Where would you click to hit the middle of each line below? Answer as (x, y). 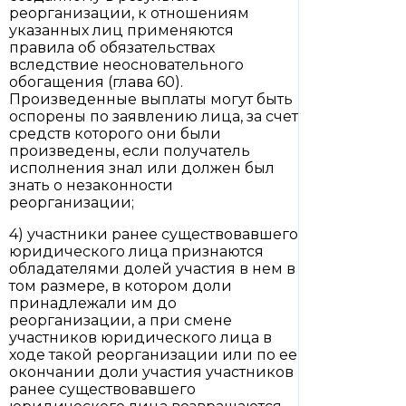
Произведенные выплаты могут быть (151, 99)
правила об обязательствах (112, 48)
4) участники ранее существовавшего (154, 234)
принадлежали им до (93, 303)
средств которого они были (115, 134)
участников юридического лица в (140, 338)
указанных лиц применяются (121, 30)
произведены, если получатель (130, 151)
